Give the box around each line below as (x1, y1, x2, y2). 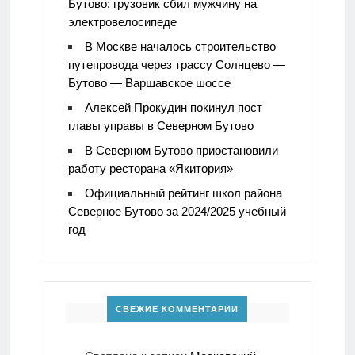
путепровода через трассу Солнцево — (67, 58, 285, 72)
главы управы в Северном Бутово (67, 119, 254, 133)
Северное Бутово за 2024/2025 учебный (67, 204, 286, 219)
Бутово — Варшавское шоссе (67, 76, 231, 90)
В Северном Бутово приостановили (84, 143, 278, 158)
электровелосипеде (67, 15, 177, 29)
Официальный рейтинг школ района (84, 186, 282, 200)
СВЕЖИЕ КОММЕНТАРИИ (116, 303, 239, 314)
